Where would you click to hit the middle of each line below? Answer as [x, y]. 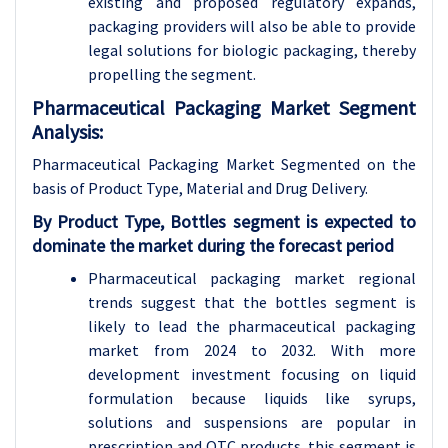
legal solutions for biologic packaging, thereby [252, 50]
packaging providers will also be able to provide [252, 26]
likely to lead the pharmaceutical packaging [252, 326]
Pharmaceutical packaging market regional [252, 278]
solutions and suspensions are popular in [252, 422]
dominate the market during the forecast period [213, 245]
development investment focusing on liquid [252, 374]
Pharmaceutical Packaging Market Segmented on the [224, 164]
